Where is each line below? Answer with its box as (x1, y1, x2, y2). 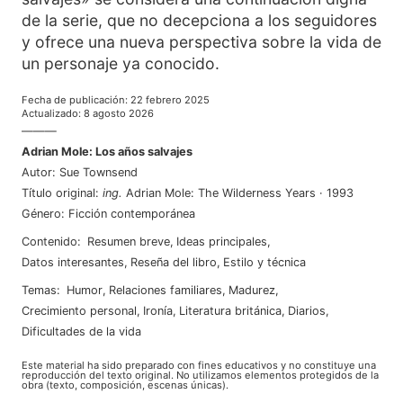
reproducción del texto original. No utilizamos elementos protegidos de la (22, 369, 379, 381)
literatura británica (185, 304, 282, 318)
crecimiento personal (30, 304, 137, 318)
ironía (146, 304, 173, 318)
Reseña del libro (130, 255, 217, 269)
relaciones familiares (116, 283, 222, 297)
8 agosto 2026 (84, 107, 154, 120)
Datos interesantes (22, 255, 124, 269)
